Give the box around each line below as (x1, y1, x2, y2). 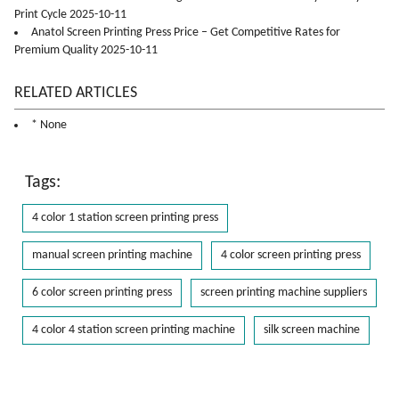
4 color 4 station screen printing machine (32, 322, 235, 337)
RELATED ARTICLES (14, 84, 137, 102)
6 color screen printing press (32, 285, 172, 299)
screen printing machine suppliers (200, 285, 367, 299)
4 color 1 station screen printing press (32, 210, 218, 224)
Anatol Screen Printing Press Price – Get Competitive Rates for (31, 25, 340, 39)
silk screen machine (264, 322, 360, 337)
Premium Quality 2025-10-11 (14, 43, 158, 57)
